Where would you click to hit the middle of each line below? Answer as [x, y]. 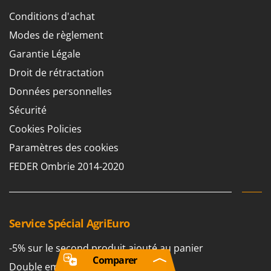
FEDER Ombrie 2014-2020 [67, 167]
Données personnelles [60, 92]
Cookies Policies [45, 129]
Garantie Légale [45, 54]
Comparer [115, 260]
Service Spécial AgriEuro [70, 224]
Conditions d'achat [52, 17]
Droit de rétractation [57, 73]
